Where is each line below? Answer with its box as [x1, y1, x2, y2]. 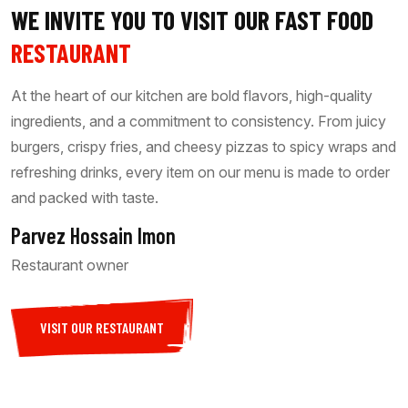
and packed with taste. [11, 189, 158, 208]
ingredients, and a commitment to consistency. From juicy [11, 112, 386, 131]
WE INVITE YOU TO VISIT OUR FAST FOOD [11, 5, 373, 36]
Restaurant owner [11, 255, 128, 274]
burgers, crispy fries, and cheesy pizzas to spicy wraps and [11, 138, 396, 157]
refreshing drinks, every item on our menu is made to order [11, 163, 390, 182]
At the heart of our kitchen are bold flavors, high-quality [11, 87, 372, 106]
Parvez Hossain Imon [11, 221, 176, 249]
